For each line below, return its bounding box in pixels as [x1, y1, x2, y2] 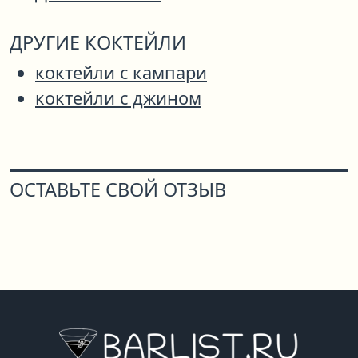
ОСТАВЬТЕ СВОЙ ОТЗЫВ [10, 177, 226, 203]
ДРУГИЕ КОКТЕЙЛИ [10, 30, 186, 56]
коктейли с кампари [35, 61, 207, 85]
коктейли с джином [35, 86, 201, 110]
